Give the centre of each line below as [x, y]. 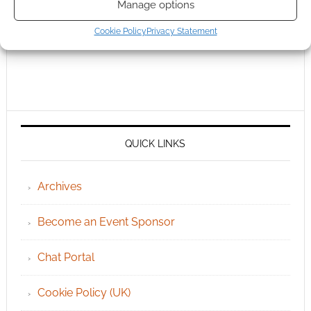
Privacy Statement [182, 31]
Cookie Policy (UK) [84, 293]
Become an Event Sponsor [106, 222]
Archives [59, 187]
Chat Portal [66, 258]
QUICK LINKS [155, 144]
